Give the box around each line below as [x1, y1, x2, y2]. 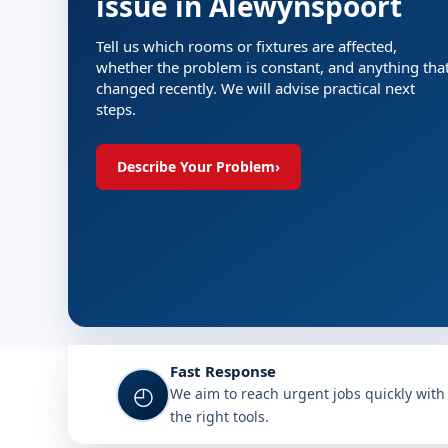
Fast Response [170, 361, 276, 381]
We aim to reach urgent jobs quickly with [170, 384, 445, 403]
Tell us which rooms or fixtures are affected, [96, 36, 397, 56]
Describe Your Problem [117, 157, 275, 176]
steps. [96, 99, 136, 119]
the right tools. [170, 407, 269, 426]
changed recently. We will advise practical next [96, 78, 415, 98]
